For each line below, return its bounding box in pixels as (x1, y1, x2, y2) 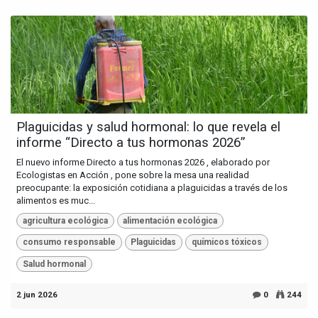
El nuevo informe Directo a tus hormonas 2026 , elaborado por (16, 156, 270, 168)
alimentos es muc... (16, 194, 95, 206)
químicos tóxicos (191, 237, 262, 248)
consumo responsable (22, 237, 116, 248)
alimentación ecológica (123, 215, 218, 226)
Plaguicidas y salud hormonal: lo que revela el (16, 119, 280, 135)
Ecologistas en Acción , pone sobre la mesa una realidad (16, 169, 249, 180)
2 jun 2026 (16, 289, 57, 300)
